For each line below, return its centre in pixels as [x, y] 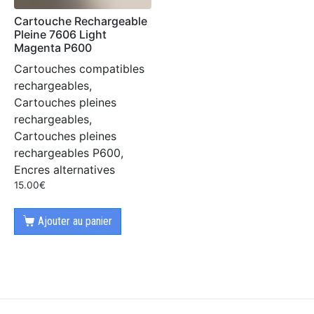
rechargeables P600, [69, 153]
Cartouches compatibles [79, 69]
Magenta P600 [53, 48]
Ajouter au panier [75, 221]
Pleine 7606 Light [60, 35]
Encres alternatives [64, 170]
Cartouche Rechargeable [81, 21]
